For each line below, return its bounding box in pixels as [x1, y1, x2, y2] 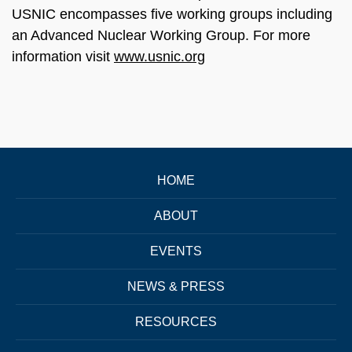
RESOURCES [135, 314, 217, 328]
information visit [12, 49, 114, 65]
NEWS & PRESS [127, 279, 225, 293]
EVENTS [150, 244, 202, 258]
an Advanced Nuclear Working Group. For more [12, 27, 310, 44]
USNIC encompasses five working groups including [12, 6, 332, 23]
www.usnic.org [114, 49, 205, 65]
